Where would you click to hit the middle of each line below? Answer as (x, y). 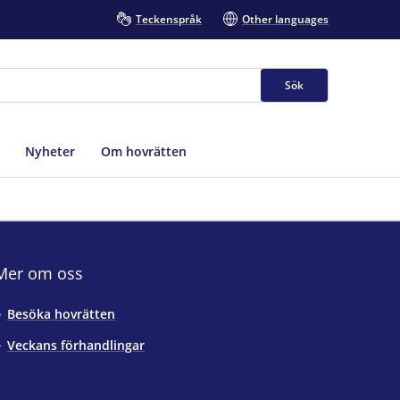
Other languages (285, 19)
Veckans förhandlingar (76, 345)
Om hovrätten (143, 151)
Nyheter (50, 151)
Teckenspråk (169, 19)
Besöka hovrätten (62, 313)
